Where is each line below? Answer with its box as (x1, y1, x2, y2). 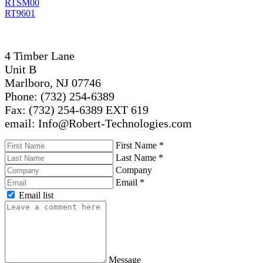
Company (116, 164, 152, 175)
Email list (19, 190, 53, 200)
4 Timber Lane (5, 49, 75, 62)
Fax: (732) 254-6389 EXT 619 (5, 103, 149, 116)
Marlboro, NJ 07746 (5, 76, 101, 89)
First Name (116, 140, 159, 150)
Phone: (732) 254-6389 (5, 89, 114, 103)
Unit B (5, 62, 36, 76)
